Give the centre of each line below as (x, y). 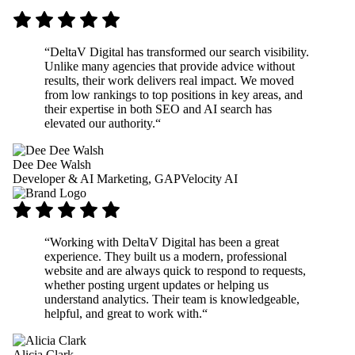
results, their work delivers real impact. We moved (169, 80)
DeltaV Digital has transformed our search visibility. (179, 52)
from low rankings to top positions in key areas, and (174, 95)
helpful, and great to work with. (123, 313)
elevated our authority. (100, 123)
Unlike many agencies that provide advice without (170, 66)
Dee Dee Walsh (52, 164)
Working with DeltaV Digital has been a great (164, 242)
